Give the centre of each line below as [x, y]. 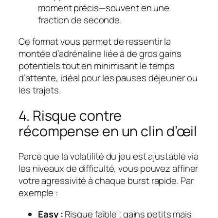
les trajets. [40, 90]
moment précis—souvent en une [104, 8]
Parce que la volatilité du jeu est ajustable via [109, 156]
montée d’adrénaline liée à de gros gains [100, 53]
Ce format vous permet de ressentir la [95, 41]
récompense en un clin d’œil [108, 131]
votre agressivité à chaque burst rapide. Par [106, 181]
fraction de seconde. [80, 20]
